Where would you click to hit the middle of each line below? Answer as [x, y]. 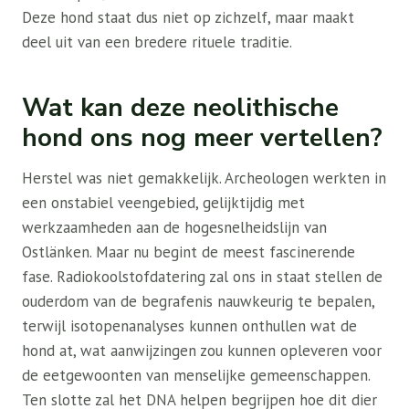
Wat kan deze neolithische [180, 108]
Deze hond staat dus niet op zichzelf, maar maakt [188, 17]
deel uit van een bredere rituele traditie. [157, 42]
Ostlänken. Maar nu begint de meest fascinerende [189, 252]
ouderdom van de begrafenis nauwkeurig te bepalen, [198, 301]
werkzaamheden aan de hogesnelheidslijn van [174, 227]
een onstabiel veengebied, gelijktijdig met [163, 203]
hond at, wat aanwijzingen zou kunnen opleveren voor [202, 351]
